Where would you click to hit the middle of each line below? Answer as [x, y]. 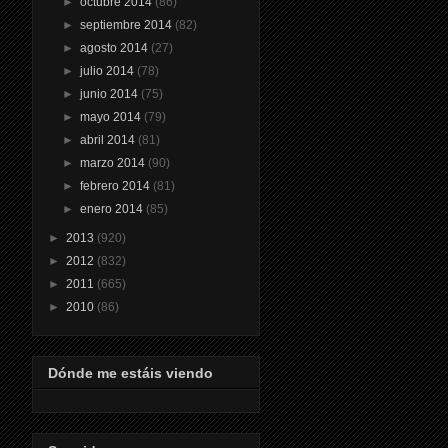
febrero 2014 [117, 185]
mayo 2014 [112, 116]
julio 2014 [109, 70]
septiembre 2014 [128, 24]
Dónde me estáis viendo [130, 373]
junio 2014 [111, 93]
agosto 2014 [116, 47]
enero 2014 [113, 208]
